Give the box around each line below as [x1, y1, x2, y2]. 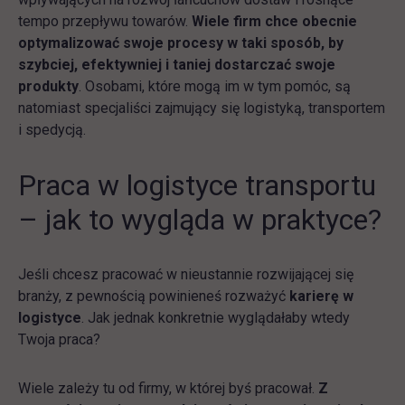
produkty [18, 78, 79, 95]
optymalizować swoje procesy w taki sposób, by [18, 34, 344, 52]
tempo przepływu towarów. [18, 13, 192, 30]
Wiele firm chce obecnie [192, 13, 357, 30]
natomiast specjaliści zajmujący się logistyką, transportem [18, 99, 385, 117]
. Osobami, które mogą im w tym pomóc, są [79, 78, 351, 95]
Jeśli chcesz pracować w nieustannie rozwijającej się [18, 266, 353, 283]
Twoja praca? [18, 331, 100, 348]
